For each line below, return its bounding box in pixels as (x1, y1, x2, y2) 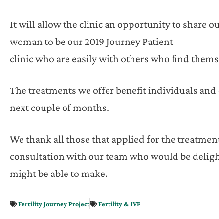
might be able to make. (10, 167, 108, 179)
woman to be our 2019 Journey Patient (10, 35, 173, 47)
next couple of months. (10, 101, 109, 113)
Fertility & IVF (98, 200, 140, 208)
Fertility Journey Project (18, 200, 89, 208)
